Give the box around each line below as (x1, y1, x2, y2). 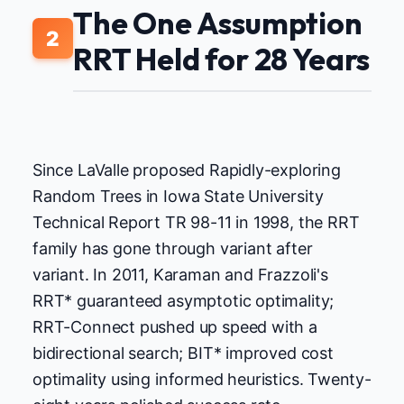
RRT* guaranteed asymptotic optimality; (32, 290, 335, 310)
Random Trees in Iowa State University (32, 186, 324, 206)
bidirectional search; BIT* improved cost (32, 343, 334, 363)
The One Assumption (73, 4, 363, 43)
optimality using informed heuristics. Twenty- (32, 369, 372, 389)
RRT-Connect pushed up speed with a (32, 317, 317, 336)
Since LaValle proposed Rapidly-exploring (32, 160, 341, 179)
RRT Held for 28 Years (73, 40, 371, 79)
